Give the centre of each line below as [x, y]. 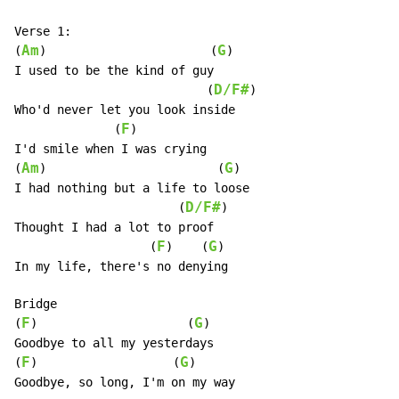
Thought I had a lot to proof [114, 228]
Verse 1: [43, 32]
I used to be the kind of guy [114, 71]
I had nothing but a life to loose [132, 188]
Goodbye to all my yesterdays [114, 343]
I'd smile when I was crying [110, 149]
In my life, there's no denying [121, 267]
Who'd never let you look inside [125, 110]
